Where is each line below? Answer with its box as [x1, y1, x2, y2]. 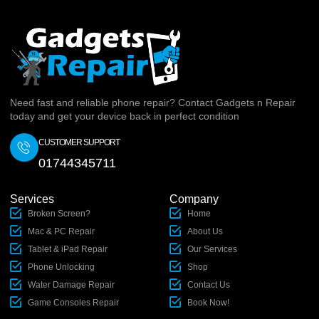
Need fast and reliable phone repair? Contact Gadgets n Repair [10, 96, 296, 108]
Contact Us [187, 279, 230, 290]
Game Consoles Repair [28, 297, 119, 308]
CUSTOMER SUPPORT [38, 137, 120, 147]
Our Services [187, 244, 237, 254]
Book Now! [187, 297, 229, 308]
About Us [187, 226, 223, 236]
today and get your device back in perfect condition [10, 110, 239, 122]
